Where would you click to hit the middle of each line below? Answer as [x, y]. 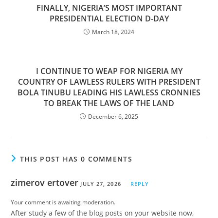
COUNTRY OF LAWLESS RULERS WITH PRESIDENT [109, 82]
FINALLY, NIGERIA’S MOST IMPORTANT [109, 8]
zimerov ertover [45, 182]
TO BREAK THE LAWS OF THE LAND [109, 103]
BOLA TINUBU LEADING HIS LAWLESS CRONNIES [109, 92]
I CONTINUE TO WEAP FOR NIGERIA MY [109, 71]
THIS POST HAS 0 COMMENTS [76, 159]
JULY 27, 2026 [101, 183]
